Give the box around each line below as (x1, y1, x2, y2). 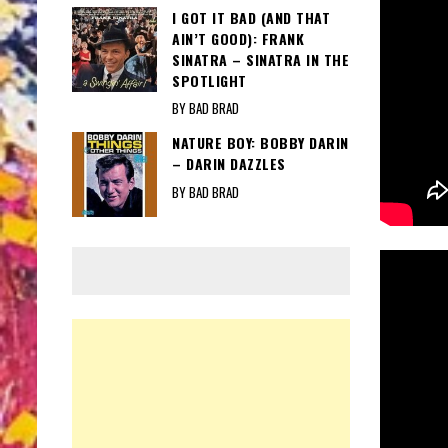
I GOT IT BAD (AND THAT (172, 6, 330, 28)
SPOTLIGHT (172, 69, 247, 91)
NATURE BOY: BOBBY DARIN (172, 132, 349, 154)
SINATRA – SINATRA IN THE (172, 48, 349, 70)
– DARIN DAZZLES (172, 153, 286, 175)
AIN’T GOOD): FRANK (172, 27, 304, 49)
